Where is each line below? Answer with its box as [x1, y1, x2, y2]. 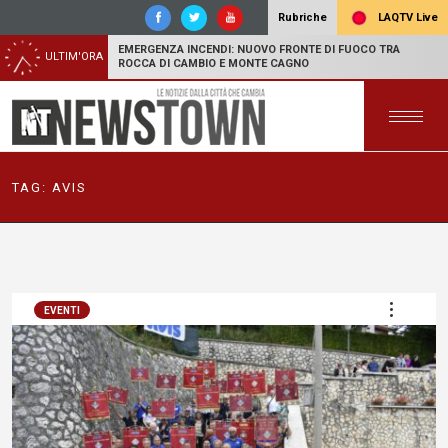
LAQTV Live [375, 10, 438, 24]
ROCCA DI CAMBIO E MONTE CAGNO [118, 57, 309, 70]
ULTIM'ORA [45, 50, 103, 63]
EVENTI [44, 305, 80, 316]
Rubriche [278, 11, 327, 24]
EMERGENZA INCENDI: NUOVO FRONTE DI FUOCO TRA [118, 43, 400, 56]
